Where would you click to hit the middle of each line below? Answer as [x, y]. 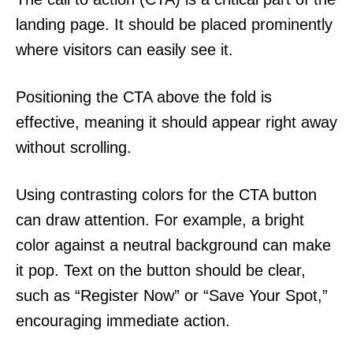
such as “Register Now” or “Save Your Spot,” [172, 296]
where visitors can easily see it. [124, 50]
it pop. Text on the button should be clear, [161, 271]
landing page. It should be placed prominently [174, 25]
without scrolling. [74, 148]
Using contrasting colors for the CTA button [166, 195]
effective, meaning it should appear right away [176, 123]
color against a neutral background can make [173, 245]
